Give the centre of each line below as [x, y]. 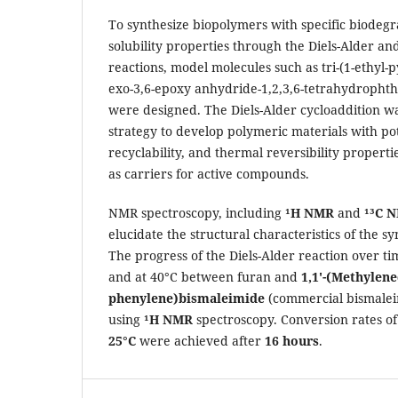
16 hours [292, 340]
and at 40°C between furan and [205, 276]
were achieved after [200, 340]
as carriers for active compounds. [209, 173]
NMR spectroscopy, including [197, 212]
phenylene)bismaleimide [187, 298]
